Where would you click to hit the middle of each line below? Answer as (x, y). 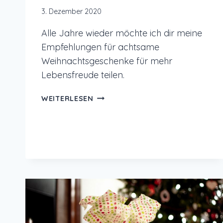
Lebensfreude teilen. (83, 75)
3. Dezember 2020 (71, 12)
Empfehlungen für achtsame (100, 47)
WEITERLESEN (67, 99)
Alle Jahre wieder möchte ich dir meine (122, 33)
